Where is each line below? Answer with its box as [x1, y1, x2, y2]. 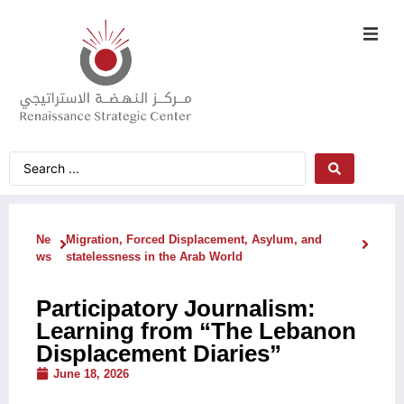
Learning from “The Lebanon [36, 317, 356, 344]
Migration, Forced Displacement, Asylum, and [65, 232, 322, 246]
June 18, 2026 [53, 366, 129, 381]
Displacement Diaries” [36, 340, 281, 366]
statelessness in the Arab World [65, 249, 243, 263]
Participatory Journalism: [36, 295, 316, 321]
